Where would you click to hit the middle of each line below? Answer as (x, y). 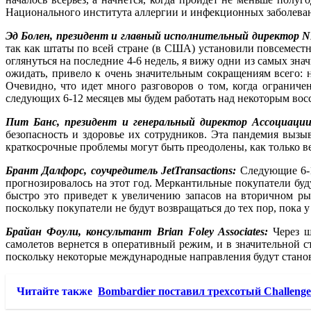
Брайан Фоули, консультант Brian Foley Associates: (137, 231)
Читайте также (54, 291)
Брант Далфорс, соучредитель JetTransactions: (121, 170)
